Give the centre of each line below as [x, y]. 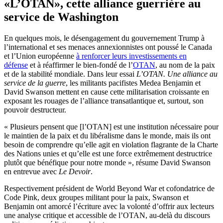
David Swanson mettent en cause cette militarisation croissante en [107, 92]
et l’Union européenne [40, 56]
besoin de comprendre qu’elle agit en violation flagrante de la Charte [111, 144]
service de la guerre [35, 83]
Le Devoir [75, 171]
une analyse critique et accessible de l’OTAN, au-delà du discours [107, 215]
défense [16, 65]
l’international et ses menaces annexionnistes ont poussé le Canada [108, 47]
